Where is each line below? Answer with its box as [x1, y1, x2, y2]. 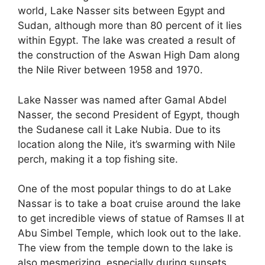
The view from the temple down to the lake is [18, 242, 233, 254]
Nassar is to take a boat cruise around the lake [18, 198, 241, 210]
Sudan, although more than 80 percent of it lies [18, 20, 242, 32]
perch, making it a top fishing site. [18, 153, 178, 165]
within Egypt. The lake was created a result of [18, 34, 235, 47]
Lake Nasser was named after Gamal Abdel [18, 93, 227, 106]
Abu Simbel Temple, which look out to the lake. [18, 227, 241, 240]
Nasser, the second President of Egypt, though [18, 108, 240, 121]
